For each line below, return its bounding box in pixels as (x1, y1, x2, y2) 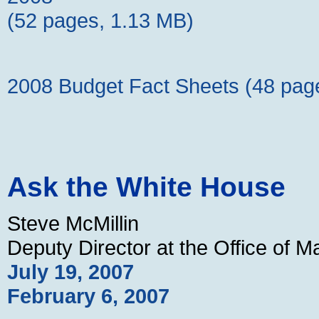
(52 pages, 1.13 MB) (7, 8, 194, 32)
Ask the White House (7, 171, 286, 202)
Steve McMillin (7, 211, 139, 235)
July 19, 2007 (7, 259, 134, 283)
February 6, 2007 (7, 283, 169, 308)
